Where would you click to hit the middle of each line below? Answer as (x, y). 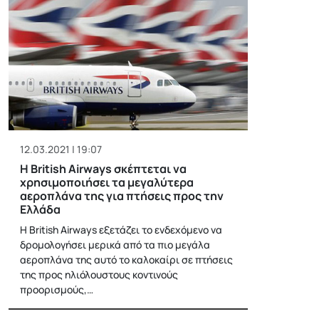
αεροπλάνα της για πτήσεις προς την (122, 195)
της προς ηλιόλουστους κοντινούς (99, 274)
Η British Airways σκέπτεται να (103, 168)
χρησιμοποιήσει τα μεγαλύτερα (107, 182)
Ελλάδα (40, 209)
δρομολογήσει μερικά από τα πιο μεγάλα (115, 244)
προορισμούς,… (57, 289)
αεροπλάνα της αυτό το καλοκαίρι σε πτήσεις (126, 259)
